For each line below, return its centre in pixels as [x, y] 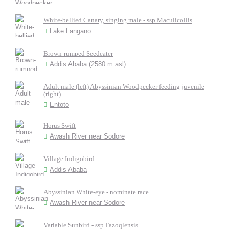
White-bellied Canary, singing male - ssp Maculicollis [118, 20]
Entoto [59, 105]
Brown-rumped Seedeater [78, 53]
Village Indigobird [69, 159]
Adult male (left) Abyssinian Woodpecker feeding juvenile [124, 87]
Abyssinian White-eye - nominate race [96, 192]
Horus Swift [60, 125]
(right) [52, 94]
